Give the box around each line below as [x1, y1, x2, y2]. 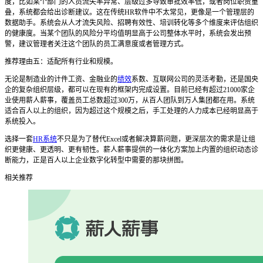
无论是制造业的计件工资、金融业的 [5, 75, 117, 84]
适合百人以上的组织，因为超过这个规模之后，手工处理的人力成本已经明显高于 [5, 107, 258, 116]
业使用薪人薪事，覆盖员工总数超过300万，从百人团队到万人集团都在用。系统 [5, 96, 255, 105]
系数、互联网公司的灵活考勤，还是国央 [131, 75, 258, 84]
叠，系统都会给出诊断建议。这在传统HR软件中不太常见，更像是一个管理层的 [5, 8, 254, 17]
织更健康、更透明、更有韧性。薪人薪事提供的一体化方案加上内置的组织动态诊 [5, 146, 258, 154]
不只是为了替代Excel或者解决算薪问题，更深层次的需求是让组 [57, 135, 255, 144]
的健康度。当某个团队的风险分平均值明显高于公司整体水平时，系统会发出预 [5, 29, 251, 38]
